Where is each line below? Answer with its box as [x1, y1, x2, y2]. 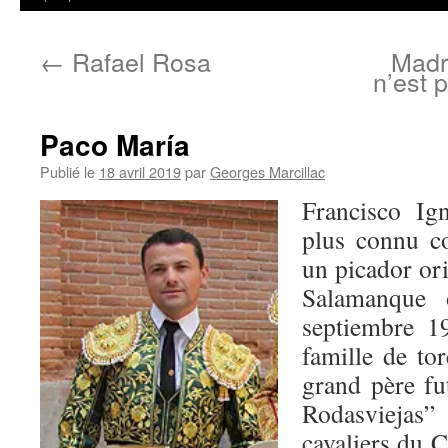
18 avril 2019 [99, 161, 181, 182]
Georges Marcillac [210, 161, 325, 182]
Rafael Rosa [65, 43, 211, 79]
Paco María [40, 124, 190, 165]
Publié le [40, 161, 95, 182]
